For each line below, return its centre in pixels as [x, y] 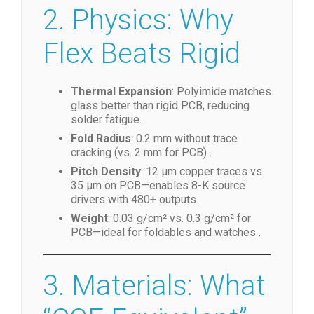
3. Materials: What [154, 285]
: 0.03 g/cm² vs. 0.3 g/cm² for [179, 218]
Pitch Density [106, 171]
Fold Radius [101, 138]
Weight [89, 218]
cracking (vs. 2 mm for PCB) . [141, 152]
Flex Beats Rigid [142, 53]
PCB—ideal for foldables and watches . [166, 232]
